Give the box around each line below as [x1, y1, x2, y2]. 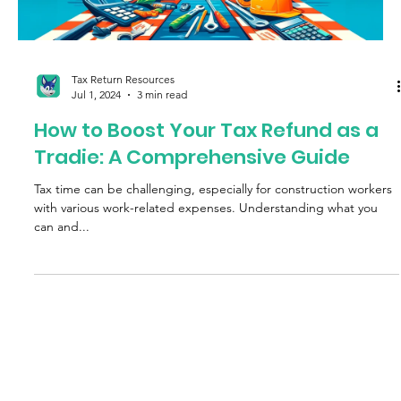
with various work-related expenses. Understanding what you [33, 200, 378, 217]
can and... [33, 218, 90, 235]
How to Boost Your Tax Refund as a [33, 116, 379, 145]
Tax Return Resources [71, 73, 175, 87]
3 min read [136, 88, 187, 102]
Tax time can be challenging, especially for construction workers [33, 181, 392, 198]
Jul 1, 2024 [71, 88, 121, 102]
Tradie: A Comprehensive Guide [33, 143, 350, 172]
